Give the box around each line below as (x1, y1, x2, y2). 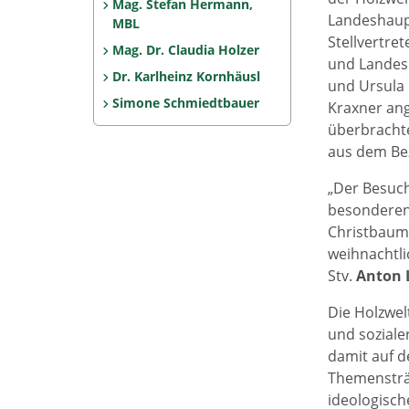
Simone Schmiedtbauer (111, 94, 259, 111)
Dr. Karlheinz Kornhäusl (111, 68, 260, 85)
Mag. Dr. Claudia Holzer (111, 41, 259, 58)
